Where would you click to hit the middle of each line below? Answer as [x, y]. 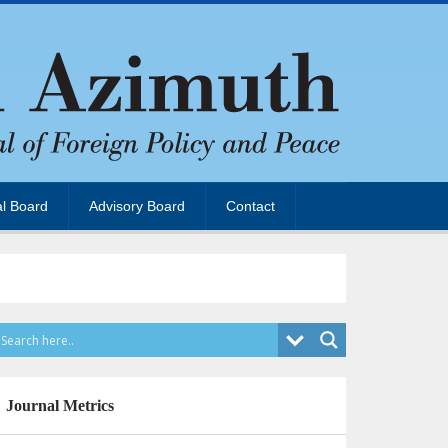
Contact [250, 206]
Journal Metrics [60, 405]
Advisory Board [137, 206]
